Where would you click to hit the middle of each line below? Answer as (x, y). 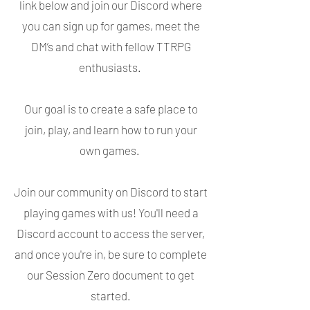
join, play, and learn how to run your (111, 129)
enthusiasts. (111, 67)
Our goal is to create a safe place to (111, 109)
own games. (111, 150)
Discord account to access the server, (111, 233)
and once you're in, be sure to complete (111, 254)
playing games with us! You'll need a (111, 212)
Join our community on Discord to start (111, 192)
